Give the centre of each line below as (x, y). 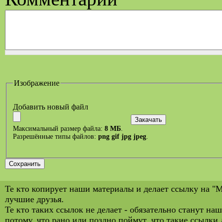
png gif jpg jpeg (122, 136)
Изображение (37, 83)
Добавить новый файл (51, 107)
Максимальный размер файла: (59, 128)
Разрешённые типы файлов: (55, 136)
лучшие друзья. (34, 199)
